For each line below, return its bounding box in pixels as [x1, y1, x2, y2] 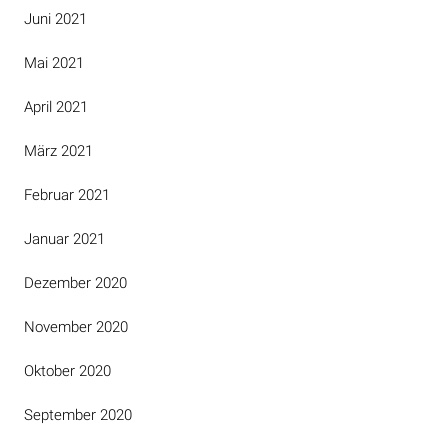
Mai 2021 [24, 54, 84, 72]
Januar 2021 [24, 230, 105, 248]
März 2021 [24, 142, 93, 160]
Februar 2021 [24, 186, 110, 204]
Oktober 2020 [24, 362, 111, 380]
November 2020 [24, 318, 128, 336]
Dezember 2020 [24, 274, 127, 292]
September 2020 [24, 406, 132, 424]
